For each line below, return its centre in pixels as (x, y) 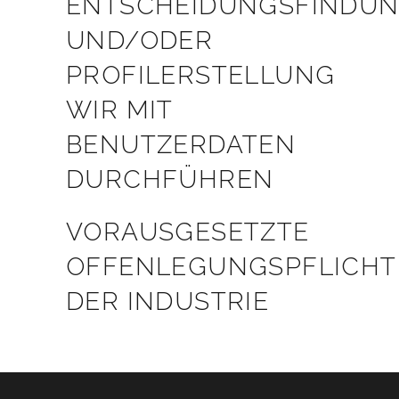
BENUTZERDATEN (181, 145)
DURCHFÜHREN (170, 179)
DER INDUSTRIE (168, 301)
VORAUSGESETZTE (188, 232)
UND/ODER (140, 41)
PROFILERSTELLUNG (201, 75)
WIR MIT (119, 110)
